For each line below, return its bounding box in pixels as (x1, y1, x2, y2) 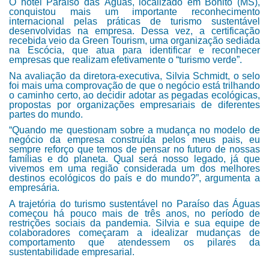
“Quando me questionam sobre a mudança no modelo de (9, 125, 260, 136)
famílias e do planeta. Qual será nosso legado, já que (9, 154, 260, 165)
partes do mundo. (9, 109, 83, 119)
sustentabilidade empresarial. (9, 246, 134, 257)
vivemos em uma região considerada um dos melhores (9, 163, 260, 174)
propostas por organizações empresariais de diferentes (9, 99, 260, 110)
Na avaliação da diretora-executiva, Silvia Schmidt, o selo (9, 70, 260, 81)
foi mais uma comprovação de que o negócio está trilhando (9, 80, 260, 91)
